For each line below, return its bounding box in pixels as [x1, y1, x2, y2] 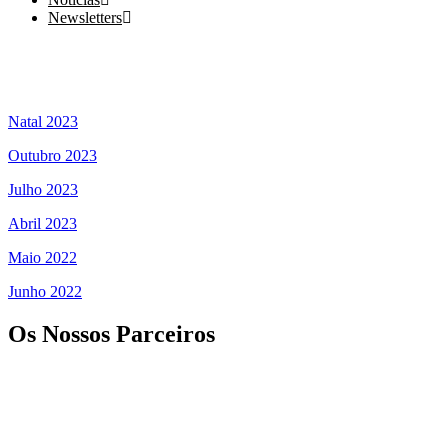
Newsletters [48, 9, 122, 26]
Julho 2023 [8, 181, 78, 198]
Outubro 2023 [8, 147, 97, 164]
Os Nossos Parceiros [8, 320, 215, 347]
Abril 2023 [8, 215, 77, 232]
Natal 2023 [8, 113, 78, 130]
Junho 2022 [8, 283, 82, 300]
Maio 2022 [8, 249, 77, 266]
